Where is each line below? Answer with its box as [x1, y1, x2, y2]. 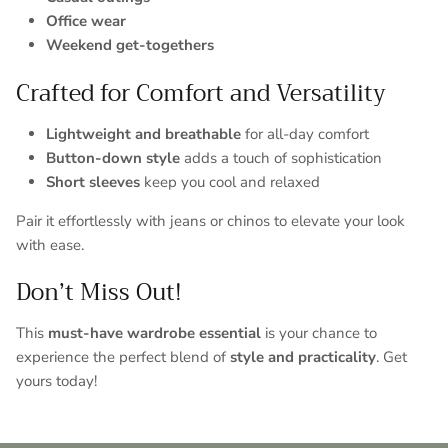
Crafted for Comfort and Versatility [16, 73, 386, 113]
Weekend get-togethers [46, 35, 214, 56]
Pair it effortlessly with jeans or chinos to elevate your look [16, 210, 405, 231]
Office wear [46, 11, 126, 32]
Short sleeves [46, 171, 140, 192]
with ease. [16, 234, 84, 255]
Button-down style [46, 147, 180, 168]
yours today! [16, 371, 97, 392]
